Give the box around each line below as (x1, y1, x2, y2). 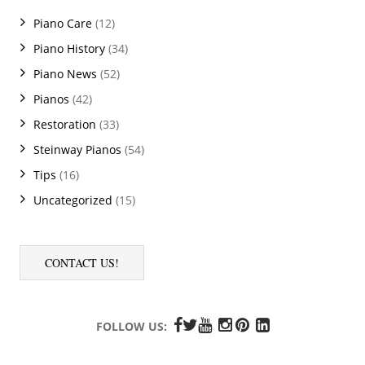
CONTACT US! (45, 254, 119, 270)
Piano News (33, 65, 97, 81)
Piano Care (33, 15, 92, 31)
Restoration (33, 116, 96, 132)
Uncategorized (33, 191, 112, 208)
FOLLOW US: (95, 318, 167, 334)
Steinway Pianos (33, 141, 121, 157)
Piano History (33, 40, 105, 56)
